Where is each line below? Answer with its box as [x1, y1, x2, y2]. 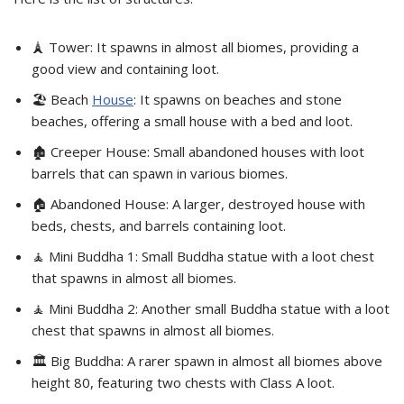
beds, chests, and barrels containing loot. [32, 216, 286, 234]
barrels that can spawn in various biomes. [32, 163, 288, 182]
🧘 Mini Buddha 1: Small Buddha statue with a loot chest [32, 246, 374, 265]
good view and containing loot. [32, 59, 219, 78]
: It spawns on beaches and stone [133, 89, 342, 108]
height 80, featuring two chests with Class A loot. [32, 372, 335, 391]
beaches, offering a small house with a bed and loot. [32, 111, 353, 130]
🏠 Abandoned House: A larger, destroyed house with [32, 194, 365, 213]
